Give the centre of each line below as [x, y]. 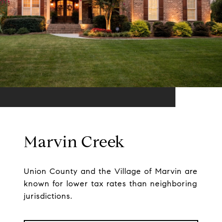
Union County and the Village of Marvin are [111, 171]
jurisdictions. [48, 196]
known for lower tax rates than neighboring [111, 184]
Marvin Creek [75, 142]
